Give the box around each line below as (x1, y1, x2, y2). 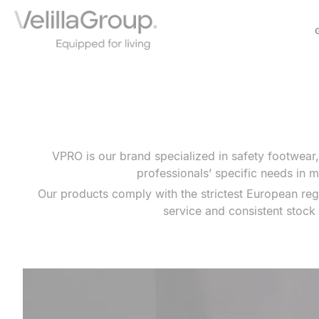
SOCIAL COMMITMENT (11, 130, 123, 142)
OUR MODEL (11, 108, 71, 121)
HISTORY (11, 87, 56, 100)
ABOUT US (11, 66, 62, 78)
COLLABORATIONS (11, 151, 103, 164)
